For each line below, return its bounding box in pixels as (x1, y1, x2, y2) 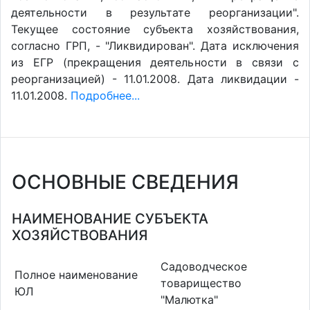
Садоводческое (161, 259, 247, 273)
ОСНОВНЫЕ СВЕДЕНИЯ (12, 170, 239, 194)
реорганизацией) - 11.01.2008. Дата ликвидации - (11, 72, 299, 86)
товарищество (161, 275, 241, 290)
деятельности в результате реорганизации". (11, 6, 299, 19)
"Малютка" (161, 292, 218, 307)
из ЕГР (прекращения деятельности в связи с (11, 55, 299, 69)
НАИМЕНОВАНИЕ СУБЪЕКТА (12, 210, 208, 227)
